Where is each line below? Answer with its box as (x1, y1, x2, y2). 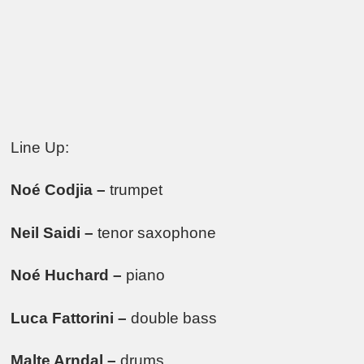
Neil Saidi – (11, 223, 94, 241)
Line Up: (11, 138, 70, 156)
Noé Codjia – (11, 181, 110, 199)
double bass (131, 309, 218, 327)
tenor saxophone (93, 223, 217, 241)
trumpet (110, 181, 163, 199)
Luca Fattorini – (11, 309, 132, 327)
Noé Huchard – (11, 266, 127, 284)
